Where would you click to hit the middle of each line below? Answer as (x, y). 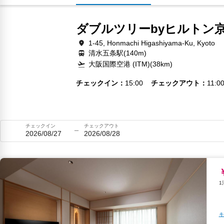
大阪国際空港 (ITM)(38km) (130, 64)
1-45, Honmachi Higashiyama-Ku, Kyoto (152, 43)
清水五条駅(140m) (117, 53)
